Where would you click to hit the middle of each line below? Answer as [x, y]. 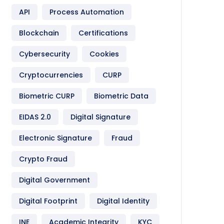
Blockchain [39, 33]
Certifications [103, 33]
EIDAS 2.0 [35, 117]
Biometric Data [121, 96]
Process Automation [87, 12]
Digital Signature [100, 117]
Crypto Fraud [43, 159]
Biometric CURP [47, 96]
